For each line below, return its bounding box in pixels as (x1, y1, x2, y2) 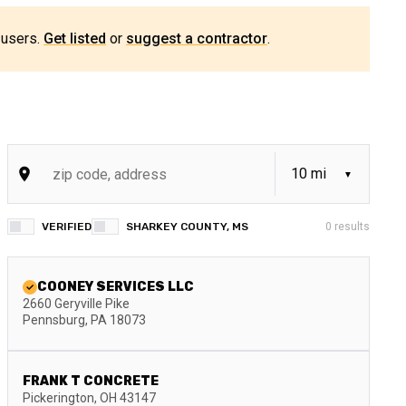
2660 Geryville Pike (23, 296, 130, 311)
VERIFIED (42, 220, 92, 233)
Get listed (43, 30, 106, 47)
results (332, 220, 370, 233)
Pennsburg (23, 313, 85, 327)
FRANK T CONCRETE (23, 373, 159, 389)
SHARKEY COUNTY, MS (126, 220, 248, 233)
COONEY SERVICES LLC (37, 279, 194, 295)
